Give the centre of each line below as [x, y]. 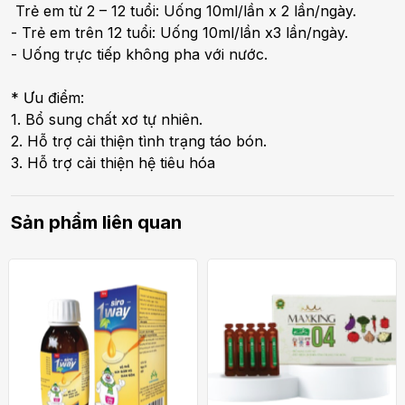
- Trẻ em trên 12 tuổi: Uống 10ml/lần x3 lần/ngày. [179, 32]
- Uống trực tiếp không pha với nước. [139, 54]
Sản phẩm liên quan [96, 222]
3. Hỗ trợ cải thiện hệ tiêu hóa [113, 162]
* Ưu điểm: [50, 97]
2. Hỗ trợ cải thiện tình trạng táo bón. [139, 141]
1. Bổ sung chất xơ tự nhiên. [107, 119]
